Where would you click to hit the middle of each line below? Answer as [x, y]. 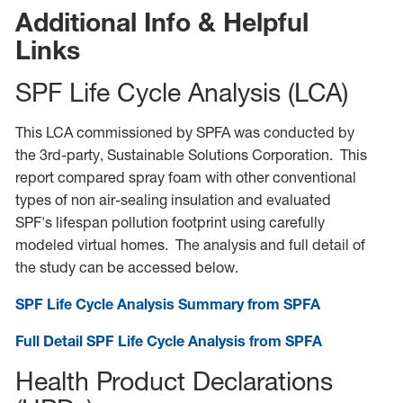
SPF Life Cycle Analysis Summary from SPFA [167, 304]
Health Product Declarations [174, 381]
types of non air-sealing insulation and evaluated [173, 199]
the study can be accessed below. [126, 267]
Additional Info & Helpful [161, 22]
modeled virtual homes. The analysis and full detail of [190, 244]
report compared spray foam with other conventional [185, 177]
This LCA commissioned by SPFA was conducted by [184, 132]
